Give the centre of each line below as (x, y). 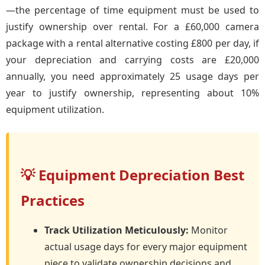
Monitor (208, 230)
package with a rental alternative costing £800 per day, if (132, 43)
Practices (53, 200)
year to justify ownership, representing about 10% (132, 93)
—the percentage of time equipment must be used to (132, 10)
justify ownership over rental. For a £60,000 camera (132, 27)
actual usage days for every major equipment (146, 247)
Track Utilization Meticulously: (117, 230)
